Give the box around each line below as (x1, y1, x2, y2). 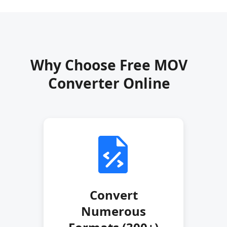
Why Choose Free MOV (30, 55, 188, 74)
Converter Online (48, 73, 170, 93)
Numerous (81, 202, 146, 219)
